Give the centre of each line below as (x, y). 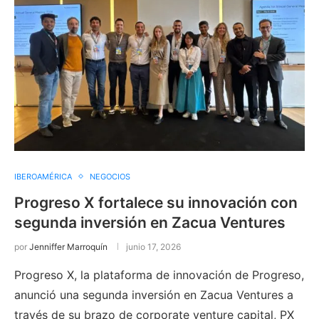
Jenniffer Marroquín (68, 246)
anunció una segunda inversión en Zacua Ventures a (154, 294)
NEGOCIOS (110, 176)
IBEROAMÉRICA (43, 176)
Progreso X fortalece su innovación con (156, 202)
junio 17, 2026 (153, 246)
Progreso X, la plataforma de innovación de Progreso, (159, 274)
